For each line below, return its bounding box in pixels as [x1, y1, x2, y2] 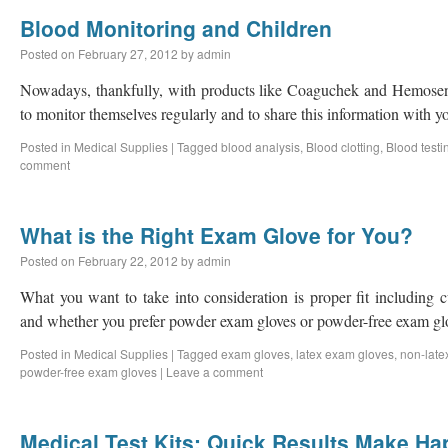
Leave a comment [166, 363, 263, 380]
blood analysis [221, 138, 300, 155]
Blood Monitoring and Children [20, 13, 332, 43]
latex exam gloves [296, 345, 394, 362]
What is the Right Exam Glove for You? [20, 220, 413, 250]
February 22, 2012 [78, 252, 178, 269]
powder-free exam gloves [20, 363, 157, 380]
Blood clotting [306, 138, 380, 155]
